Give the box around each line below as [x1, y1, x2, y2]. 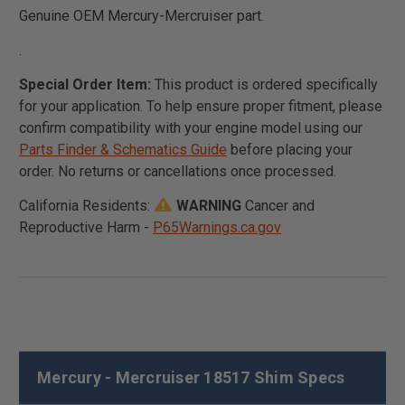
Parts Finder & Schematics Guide [19, 140, 227, 158]
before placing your [227, 140, 353, 158]
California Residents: [19, 196, 154, 214]
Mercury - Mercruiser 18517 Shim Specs [37, 367, 345, 387]
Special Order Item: [19, 75, 151, 93]
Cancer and [245, 196, 315, 214]
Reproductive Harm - [19, 218, 153, 236]
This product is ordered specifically [151, 75, 378, 93]
